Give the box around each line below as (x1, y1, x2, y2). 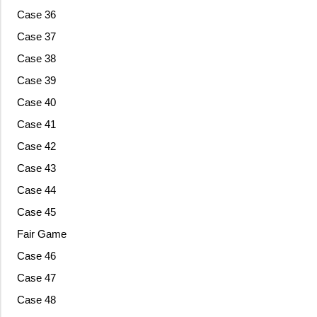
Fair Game (16, 228, 67, 241)
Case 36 (16, 8, 56, 21)
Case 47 (16, 272, 56, 284)
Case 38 (16, 52, 56, 65)
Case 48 (16, 294, 56, 306)
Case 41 (16, 118, 56, 131)
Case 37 (16, 30, 56, 43)
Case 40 (16, 96, 56, 109)
